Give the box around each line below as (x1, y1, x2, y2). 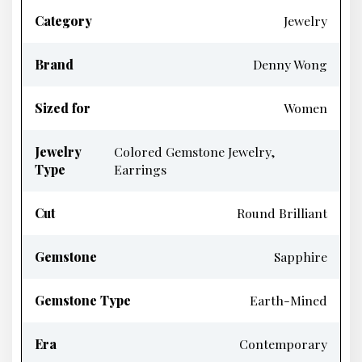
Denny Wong (253, 56, 327, 73)
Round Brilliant (237, 204, 327, 221)
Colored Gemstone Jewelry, (114, 143, 276, 160)
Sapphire (274, 248, 327, 265)
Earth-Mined (250, 292, 327, 309)
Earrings (114, 161, 167, 178)
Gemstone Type (35, 292, 131, 309)
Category (35, 12, 92, 29)
